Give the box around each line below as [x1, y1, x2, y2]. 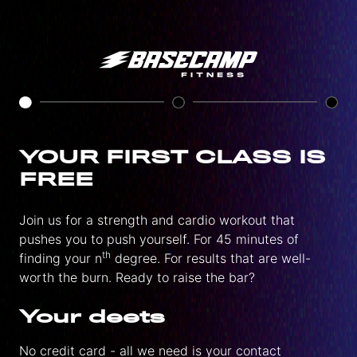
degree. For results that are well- [111, 250, 311, 267]
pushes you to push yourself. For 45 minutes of [19, 231, 299, 248]
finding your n [19, 250, 102, 267]
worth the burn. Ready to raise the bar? [19, 269, 255, 286]
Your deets [19, 308, 165, 328]
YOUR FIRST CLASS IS [19, 148, 326, 168]
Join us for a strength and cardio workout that [19, 212, 295, 229]
